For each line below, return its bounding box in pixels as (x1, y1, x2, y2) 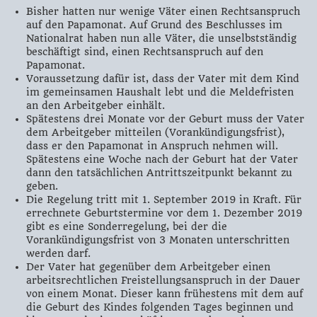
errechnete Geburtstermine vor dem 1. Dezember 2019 (25, 207, 302, 219)
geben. (25, 180, 58, 192)
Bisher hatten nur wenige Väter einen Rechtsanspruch (25, 5, 300, 17)
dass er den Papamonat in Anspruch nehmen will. (25, 139, 278, 151)
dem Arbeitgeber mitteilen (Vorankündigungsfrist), (25, 126, 284, 138)
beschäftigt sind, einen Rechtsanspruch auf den (25, 45, 263, 57)
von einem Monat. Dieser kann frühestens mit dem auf (25, 287, 303, 299)
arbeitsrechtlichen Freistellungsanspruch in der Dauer (25, 274, 300, 286)
